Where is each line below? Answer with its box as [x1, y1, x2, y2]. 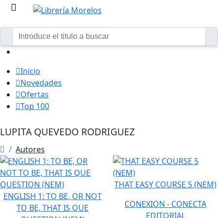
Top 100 [20, 101, 49, 111]
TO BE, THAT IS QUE [17, 202, 89, 213]
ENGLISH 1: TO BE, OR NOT [3, 190, 102, 201]
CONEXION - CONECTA [125, 198, 206, 209]
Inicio [20, 66, 40, 76]
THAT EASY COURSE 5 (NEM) [114, 179, 217, 190]
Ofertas [20, 89, 49, 100]
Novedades [20, 77, 62, 88]
